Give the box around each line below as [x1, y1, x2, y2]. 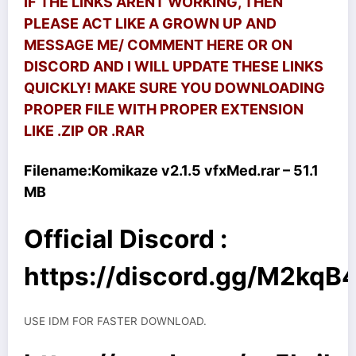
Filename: [24, 161, 91, 179]
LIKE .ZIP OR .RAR [24, 122, 145, 140]
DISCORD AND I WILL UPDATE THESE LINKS [24, 58, 323, 75]
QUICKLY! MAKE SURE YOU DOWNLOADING [24, 79, 325, 97]
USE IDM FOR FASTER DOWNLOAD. [24, 314, 207, 327]
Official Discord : [24, 223, 227, 255]
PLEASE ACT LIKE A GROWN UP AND [24, 15, 277, 33]
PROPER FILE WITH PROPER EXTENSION [24, 101, 304, 118]
